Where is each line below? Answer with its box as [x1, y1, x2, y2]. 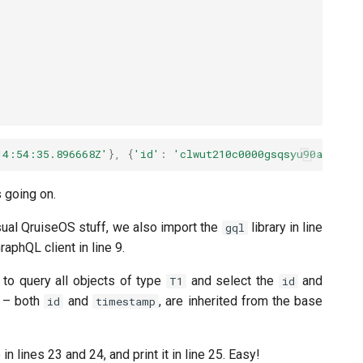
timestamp [96, 293, 156, 309]
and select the [186, 272, 279, 288]
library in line [247, 219, 323, 235]
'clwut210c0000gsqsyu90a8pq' [173, 147, 348, 162]
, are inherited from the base [159, 293, 323, 309]
